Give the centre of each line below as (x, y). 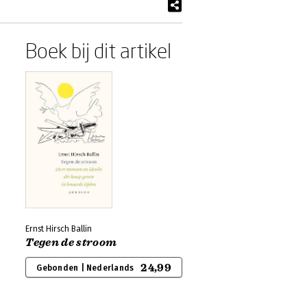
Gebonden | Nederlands (85, 268)
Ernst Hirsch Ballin (59, 229)
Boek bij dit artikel (99, 50)
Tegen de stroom (71, 243)
